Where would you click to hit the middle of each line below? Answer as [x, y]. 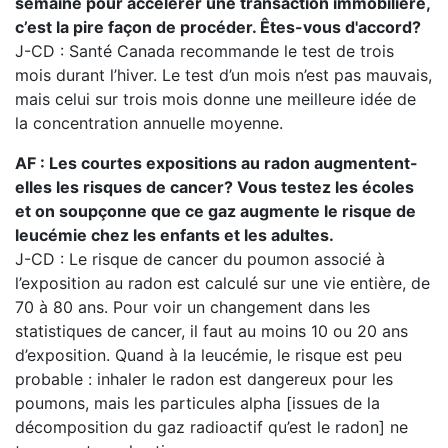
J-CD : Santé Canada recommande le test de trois [204, 51]
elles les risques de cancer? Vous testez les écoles [214, 187]
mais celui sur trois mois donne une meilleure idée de [215, 99]
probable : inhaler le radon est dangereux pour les [204, 379]
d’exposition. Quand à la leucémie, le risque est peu [208, 355]
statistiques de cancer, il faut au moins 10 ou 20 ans [211, 331]
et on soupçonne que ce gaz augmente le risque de [215, 211]
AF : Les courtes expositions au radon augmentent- [216, 163]
